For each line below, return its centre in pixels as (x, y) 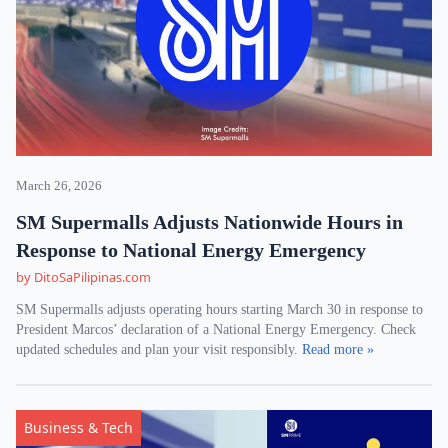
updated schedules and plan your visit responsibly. (159, 349)
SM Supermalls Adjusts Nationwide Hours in (209, 222)
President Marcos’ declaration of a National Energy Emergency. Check (216, 329)
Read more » (338, 349)
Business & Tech (78, 427)
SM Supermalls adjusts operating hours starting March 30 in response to (219, 309)
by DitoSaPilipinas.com (83, 277)
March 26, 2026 (59, 186)
